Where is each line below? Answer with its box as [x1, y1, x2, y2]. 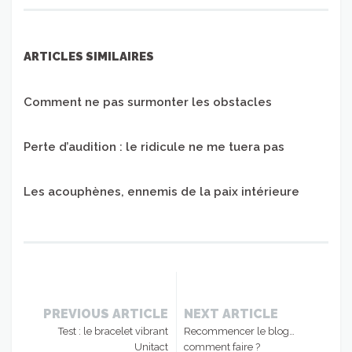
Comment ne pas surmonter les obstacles [24, 95, 272, 110]
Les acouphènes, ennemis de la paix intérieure [24, 185, 299, 200]
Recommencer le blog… [184, 325, 295, 338]
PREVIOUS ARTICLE [43, 306, 168, 322]
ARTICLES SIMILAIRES [24, 49, 154, 64]
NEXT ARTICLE [184, 306, 278, 322]
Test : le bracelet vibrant [58, 325, 168, 338]
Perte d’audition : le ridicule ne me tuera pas [24, 140, 284, 155]
